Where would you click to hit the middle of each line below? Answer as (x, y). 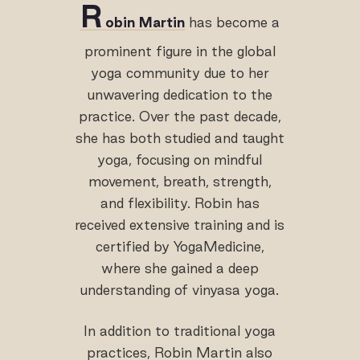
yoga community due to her (180, 72)
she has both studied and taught (180, 137)
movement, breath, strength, (180, 181)
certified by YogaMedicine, (180, 246)
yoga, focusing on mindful (180, 159)
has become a (232, 22)
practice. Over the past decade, (180, 116)
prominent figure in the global (180, 51)
